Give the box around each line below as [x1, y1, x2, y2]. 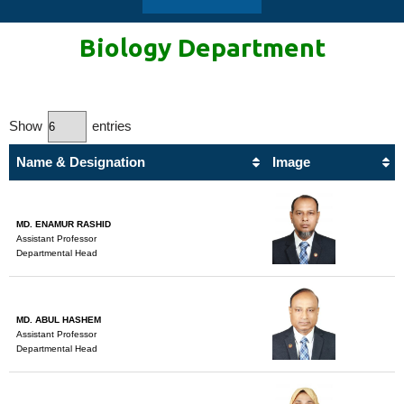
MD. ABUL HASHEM [16, 315, 101, 325]
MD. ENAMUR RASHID [16, 219, 111, 229]
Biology [78, 33, 178, 61]
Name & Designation [16, 154, 145, 170]
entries [88, 118, 132, 133]
